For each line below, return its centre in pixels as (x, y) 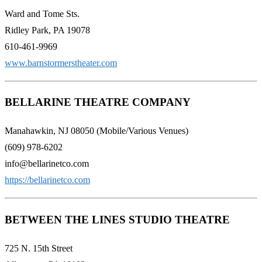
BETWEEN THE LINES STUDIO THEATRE (117, 219)
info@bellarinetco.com (47, 164)
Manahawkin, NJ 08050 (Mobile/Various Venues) (96, 131)
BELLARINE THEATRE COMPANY (98, 102)
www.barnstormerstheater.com (61, 63)
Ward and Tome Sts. (42, 13)
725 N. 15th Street (39, 248)
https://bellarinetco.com (47, 180)
